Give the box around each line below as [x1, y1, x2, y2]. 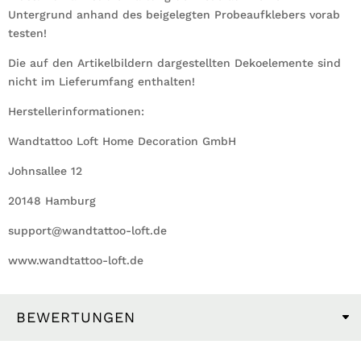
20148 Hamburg [8, 193, 96, 207]
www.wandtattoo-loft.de [8, 253, 143, 267]
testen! [8, 26, 47, 39]
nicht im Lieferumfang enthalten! [8, 74, 195, 88]
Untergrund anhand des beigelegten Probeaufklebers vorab [8, 7, 340, 21]
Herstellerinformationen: [8, 104, 144, 118]
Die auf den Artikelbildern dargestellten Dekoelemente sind [8, 56, 341, 69]
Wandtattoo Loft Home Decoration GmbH [8, 134, 236, 147]
